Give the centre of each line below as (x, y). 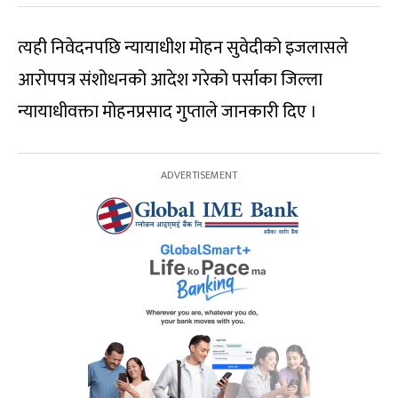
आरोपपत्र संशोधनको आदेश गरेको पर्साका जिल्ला (170, 80)
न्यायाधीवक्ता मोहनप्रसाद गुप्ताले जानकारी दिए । (167, 111)
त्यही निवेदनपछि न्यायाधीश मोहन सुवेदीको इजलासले (183, 48)
